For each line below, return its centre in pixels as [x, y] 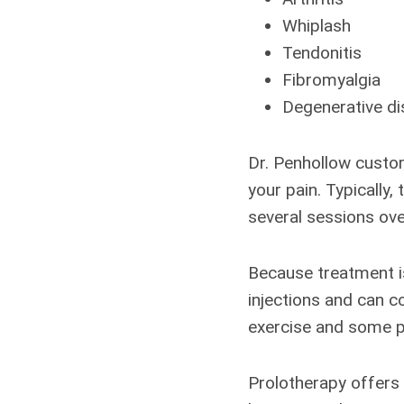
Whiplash [317, 25]
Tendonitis [322, 52]
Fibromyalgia [331, 79]
